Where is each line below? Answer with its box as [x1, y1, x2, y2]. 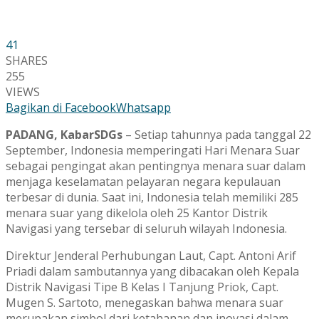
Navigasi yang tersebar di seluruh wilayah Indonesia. [6, 220, 287, 236]
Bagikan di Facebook [6, 99, 116, 115]
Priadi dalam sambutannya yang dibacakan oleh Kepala [6, 263, 299, 279]
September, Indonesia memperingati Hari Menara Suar [6, 142, 300, 158]
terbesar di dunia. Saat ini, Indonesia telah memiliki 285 [6, 189, 298, 205]
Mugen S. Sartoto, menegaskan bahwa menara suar [6, 294, 283, 310]
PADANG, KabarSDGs [6, 126, 122, 142]
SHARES [6, 52, 48, 68]
